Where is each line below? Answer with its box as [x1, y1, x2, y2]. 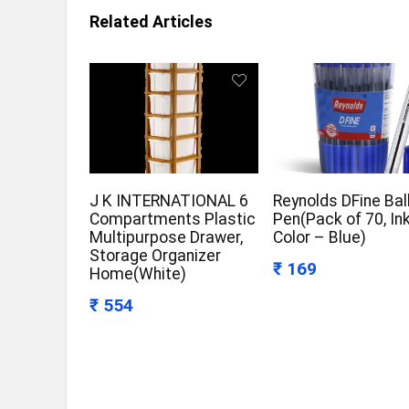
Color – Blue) [273, 228, 367, 247]
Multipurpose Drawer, [89, 228, 244, 247]
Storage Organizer [89, 246, 222, 266]
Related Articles [89, 12, 213, 32]
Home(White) [89, 265, 187, 284]
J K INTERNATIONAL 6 [89, 192, 249, 211]
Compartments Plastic [89, 210, 257, 229]
